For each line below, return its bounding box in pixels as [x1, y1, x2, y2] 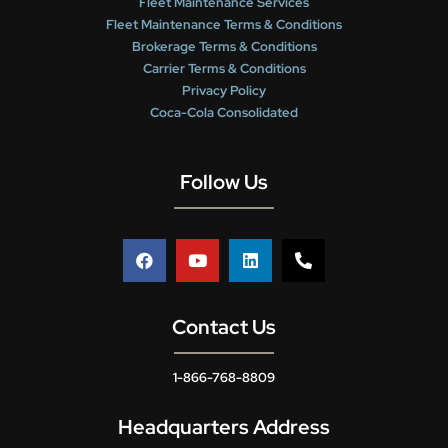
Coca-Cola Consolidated [150, 104, 298, 122]
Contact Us [172, 314, 276, 341]
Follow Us [180, 169, 268, 196]
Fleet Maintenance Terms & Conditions [106, 16, 342, 34]
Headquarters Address [118, 414, 330, 441]
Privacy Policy [182, 82, 266, 100]
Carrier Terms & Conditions [142, 60, 306, 78]
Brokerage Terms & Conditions [131, 38, 317, 56]
